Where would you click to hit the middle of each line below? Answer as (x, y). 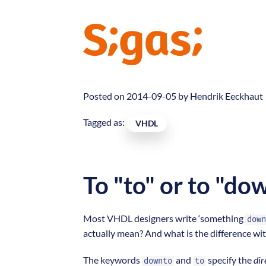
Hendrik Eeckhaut (227, 96)
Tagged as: (105, 122)
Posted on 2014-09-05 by (137, 96)
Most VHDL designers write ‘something (164, 218)
